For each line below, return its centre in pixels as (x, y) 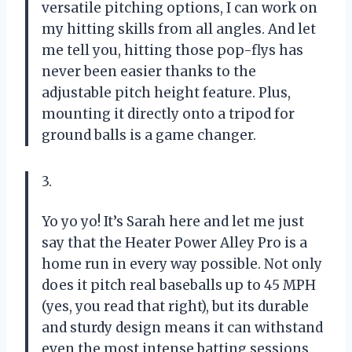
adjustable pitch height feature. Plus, (166, 92)
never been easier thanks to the (149, 71)
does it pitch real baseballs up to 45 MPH (179, 285)
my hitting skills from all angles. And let (179, 29)
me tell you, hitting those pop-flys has (172, 50)
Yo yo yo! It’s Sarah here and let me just (173, 221)
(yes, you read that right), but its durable (175, 306)
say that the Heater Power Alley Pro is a (174, 242)
